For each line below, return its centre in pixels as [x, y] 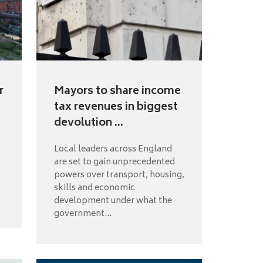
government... [82, 214]
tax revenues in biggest [116, 107]
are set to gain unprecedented [114, 162]
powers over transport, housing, [119, 175]
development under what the [113, 201]
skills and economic [94, 188]
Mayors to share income [117, 91]
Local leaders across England [113, 149]
